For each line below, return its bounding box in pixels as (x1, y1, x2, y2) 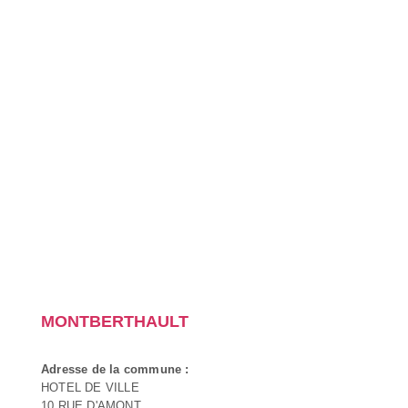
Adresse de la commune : (41, 362, 189, 376)
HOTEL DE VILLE (41, 380, 139, 394)
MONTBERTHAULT (41, 311, 189, 331)
